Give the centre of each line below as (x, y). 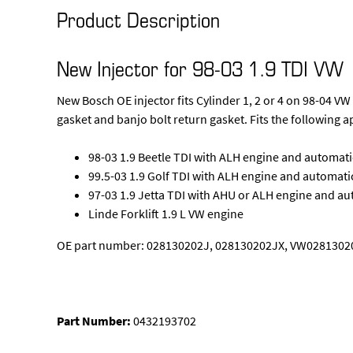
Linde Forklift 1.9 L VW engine (166, 214)
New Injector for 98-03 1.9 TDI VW (200, 68)
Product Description (138, 18)
